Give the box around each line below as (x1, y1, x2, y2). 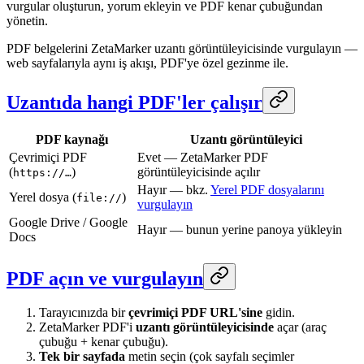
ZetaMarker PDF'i (39, 320, 136, 335)
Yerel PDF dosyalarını (210, 182, 324, 197)
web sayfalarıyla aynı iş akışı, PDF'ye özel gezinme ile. (6, 55, 288, 70)
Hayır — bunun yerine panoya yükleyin (137, 222, 342, 236)
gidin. (262, 305, 295, 320)
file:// (76, 191, 122, 204)
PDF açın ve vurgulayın (6, 267, 203, 289)
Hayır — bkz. (137, 182, 210, 197)
